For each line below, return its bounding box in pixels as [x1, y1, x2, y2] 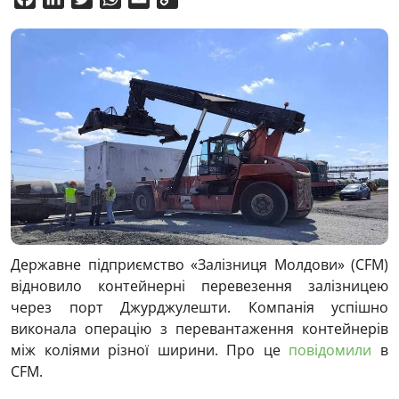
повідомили [289, 339, 372, 360]
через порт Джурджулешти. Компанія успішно [11, 297, 388, 317]
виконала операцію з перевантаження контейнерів [11, 318, 388, 338]
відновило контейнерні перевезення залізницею [11, 275, 388, 296]
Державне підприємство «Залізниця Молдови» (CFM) [11, 254, 388, 274]
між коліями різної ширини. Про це [11, 339, 289, 360]
